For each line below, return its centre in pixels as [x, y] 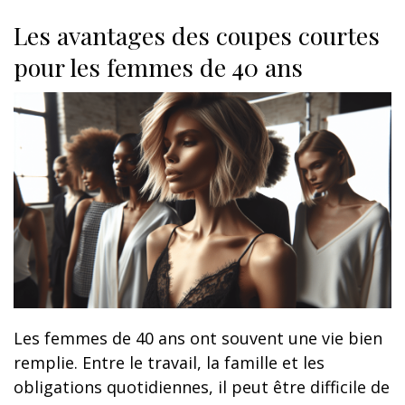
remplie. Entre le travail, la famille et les [169, 362]
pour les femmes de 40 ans [158, 66]
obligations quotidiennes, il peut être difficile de [202, 386]
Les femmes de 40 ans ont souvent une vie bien [198, 338]
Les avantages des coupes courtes [197, 35]
